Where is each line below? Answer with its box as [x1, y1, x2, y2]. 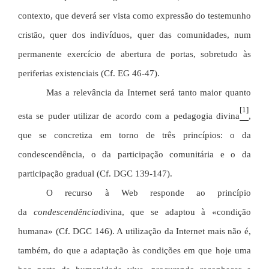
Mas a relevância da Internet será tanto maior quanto [46, 87, 251, 97]
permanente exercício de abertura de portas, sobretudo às [18, 49, 251, 59]
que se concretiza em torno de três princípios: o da [18, 130, 251, 141]
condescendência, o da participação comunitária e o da [18, 150, 251, 160]
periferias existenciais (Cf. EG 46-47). [18, 68, 160, 78]
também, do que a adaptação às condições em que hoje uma [18, 246, 251, 256]
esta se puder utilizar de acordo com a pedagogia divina [18, 111, 240, 121]
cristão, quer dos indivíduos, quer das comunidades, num [18, 29, 251, 40]
